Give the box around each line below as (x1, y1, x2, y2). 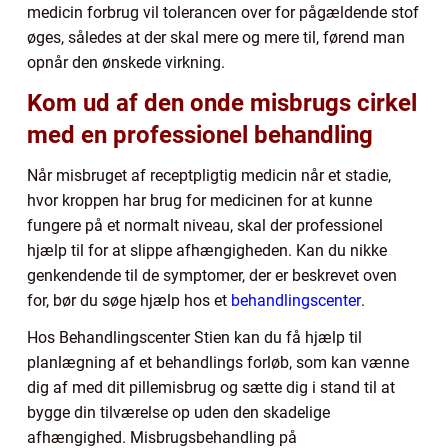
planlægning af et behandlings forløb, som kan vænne (27, 353, 409, 373)
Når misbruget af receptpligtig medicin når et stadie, (27, 166, 391, 186)
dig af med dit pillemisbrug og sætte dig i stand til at (27, 378, 395, 398)
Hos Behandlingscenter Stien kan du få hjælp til (27, 328, 362, 348)
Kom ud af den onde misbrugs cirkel (27, 89, 417, 118)
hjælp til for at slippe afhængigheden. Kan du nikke (27, 241, 387, 261)
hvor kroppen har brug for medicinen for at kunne (27, 191, 372, 211)
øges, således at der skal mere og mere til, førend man (27, 28, 405, 48)
